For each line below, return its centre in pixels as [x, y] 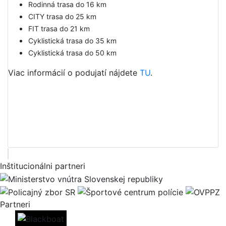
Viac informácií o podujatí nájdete [74, 73]
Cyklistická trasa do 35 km [72, 41]
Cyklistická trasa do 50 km [72, 53]
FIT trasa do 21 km [59, 29]
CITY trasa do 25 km [62, 17]
